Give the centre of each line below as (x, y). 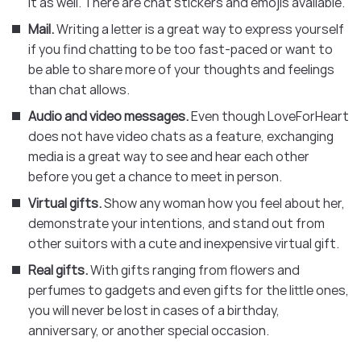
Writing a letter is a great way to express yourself (200, 29)
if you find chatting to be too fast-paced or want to (180, 49)
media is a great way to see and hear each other (169, 156)
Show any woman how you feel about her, (224, 203)
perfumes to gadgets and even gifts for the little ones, (189, 290)
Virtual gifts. (66, 203)
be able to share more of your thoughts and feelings (181, 69)
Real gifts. (59, 270)
